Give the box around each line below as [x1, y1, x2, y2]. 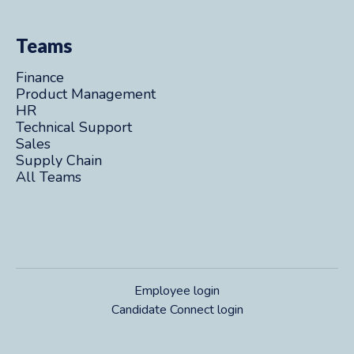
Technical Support [16, 118, 132, 137]
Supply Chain [16, 151, 102, 170]
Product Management [16, 85, 156, 104]
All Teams [16, 168, 81, 186]
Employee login [134, 282, 220, 299]
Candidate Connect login [111, 301, 243, 318]
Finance [16, 68, 64, 87]
